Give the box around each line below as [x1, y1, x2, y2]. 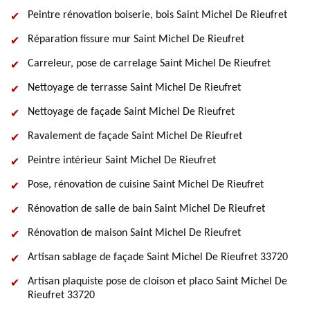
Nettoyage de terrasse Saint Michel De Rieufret [28, 82, 241, 93]
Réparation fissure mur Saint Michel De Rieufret [28, 34, 244, 45]
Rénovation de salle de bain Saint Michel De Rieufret [28, 203, 265, 215]
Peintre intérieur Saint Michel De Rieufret [28, 155, 216, 166]
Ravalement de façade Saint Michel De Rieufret [28, 131, 242, 142]
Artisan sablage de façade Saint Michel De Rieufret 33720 [28, 252, 288, 263]
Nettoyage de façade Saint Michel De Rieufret [28, 107, 235, 118]
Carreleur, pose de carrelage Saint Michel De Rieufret [28, 58, 271, 69]
